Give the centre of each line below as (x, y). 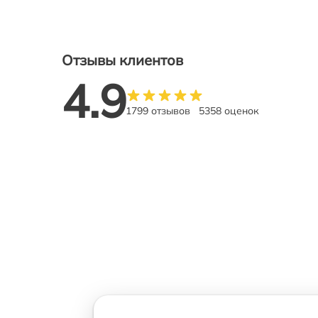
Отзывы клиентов (122, 60)
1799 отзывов (158, 110)
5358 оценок (229, 110)
